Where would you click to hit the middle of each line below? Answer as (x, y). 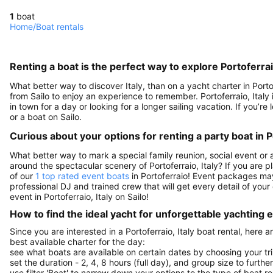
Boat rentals (60, 27)
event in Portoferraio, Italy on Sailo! (79, 197)
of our (23, 176)
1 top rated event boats (82, 176)
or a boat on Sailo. (46, 117)
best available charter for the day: (77, 241)
